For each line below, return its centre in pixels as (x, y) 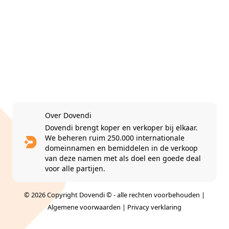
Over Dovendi (68, 115)
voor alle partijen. (75, 168)
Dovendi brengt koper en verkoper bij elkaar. (121, 127)
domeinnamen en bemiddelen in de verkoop (121, 148)
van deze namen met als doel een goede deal (123, 158)
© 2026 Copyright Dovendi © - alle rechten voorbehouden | (114, 194)
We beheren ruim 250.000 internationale (114, 138)
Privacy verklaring (154, 207)
